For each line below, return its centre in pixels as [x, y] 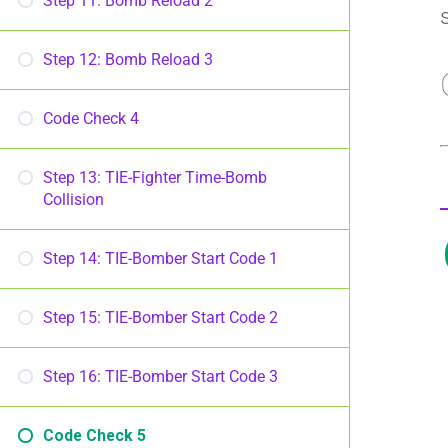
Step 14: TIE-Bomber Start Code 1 [160, 258]
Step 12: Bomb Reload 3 [128, 59]
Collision [73, 199]
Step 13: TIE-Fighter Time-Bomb [155, 177]
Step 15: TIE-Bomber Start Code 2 [160, 317]
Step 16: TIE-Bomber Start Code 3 [160, 376]
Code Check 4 [91, 118]
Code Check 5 [94, 435]
